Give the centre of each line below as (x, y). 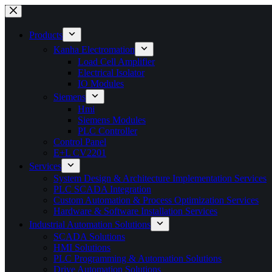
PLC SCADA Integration (102, 189)
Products (46, 35)
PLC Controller (107, 131)
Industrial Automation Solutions (90, 224)
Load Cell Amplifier (116, 62)
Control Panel (80, 142)
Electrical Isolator (111, 73)
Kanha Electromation (94, 49)
